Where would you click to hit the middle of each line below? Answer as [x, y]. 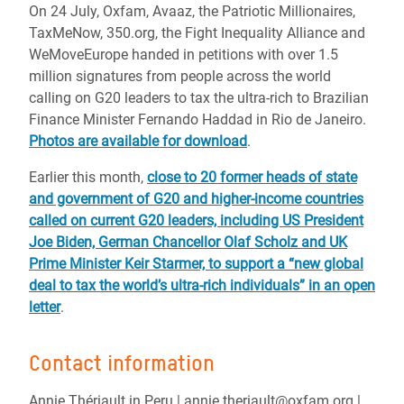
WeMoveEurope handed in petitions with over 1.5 [184, 55]
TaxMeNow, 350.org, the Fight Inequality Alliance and [197, 33]
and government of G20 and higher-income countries [196, 199]
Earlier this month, [88, 177]
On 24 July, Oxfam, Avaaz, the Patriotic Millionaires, [192, 11]
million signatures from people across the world [180, 76]
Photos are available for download [138, 141]
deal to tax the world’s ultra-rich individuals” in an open [202, 285]
